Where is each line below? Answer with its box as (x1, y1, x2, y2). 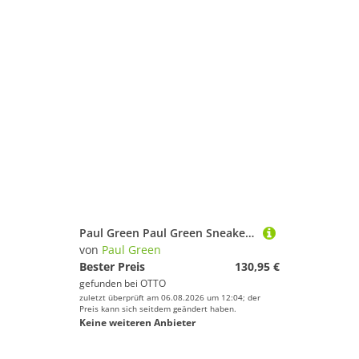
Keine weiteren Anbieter (79, 316, 196, 329)
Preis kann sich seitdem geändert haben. (79, 303, 236, 314)
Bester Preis (79, 259, 145, 274)
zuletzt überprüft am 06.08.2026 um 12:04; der (79, 292, 260, 303)
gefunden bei (79, 276, 140, 290)
